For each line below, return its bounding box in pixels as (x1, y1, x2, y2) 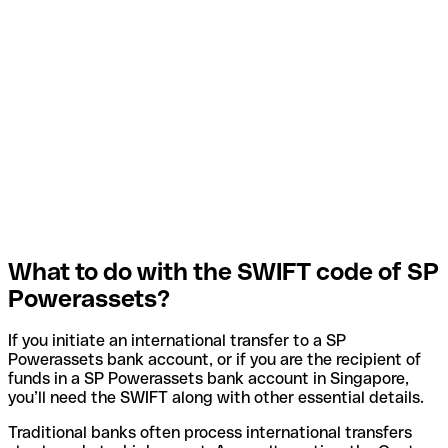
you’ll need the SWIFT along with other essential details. (8, 388, 424, 408)
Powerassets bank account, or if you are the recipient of (8, 350, 421, 370)
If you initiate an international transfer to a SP (8, 331, 346, 351)
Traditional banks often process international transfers (8, 423, 412, 443)
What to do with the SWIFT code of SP (8, 257, 439, 285)
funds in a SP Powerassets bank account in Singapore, (8, 369, 409, 389)
